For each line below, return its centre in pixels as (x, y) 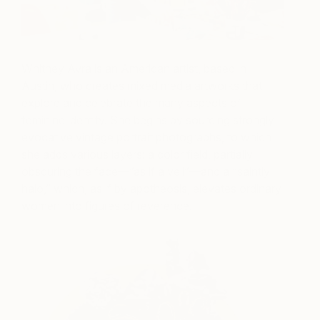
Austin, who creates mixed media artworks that (142, 85)
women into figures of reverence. (107, 205)
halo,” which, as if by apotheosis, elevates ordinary (151, 188)
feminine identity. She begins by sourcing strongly (148, 120)
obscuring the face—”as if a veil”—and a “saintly (146, 171)
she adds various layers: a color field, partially (137, 154)
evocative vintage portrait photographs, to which (146, 137)
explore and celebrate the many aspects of (131, 102)
